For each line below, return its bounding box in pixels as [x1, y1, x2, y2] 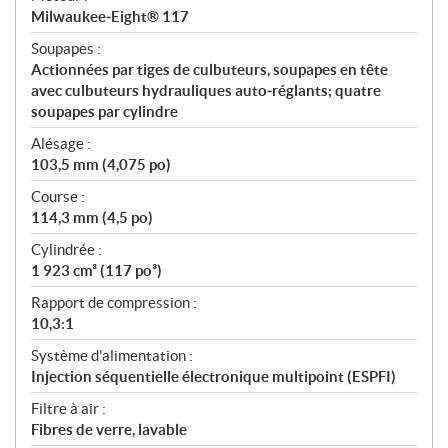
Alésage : [31, 135, 91, 153]
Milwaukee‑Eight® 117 [31, 8, 189, 26]
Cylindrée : [31, 241, 102, 259]
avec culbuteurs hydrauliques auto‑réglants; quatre [31, 82, 381, 100]
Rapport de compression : [31, 294, 197, 312]
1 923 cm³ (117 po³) [31, 262, 162, 280]
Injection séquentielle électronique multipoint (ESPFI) [31, 368, 396, 386]
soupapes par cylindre [31, 103, 178, 121]
